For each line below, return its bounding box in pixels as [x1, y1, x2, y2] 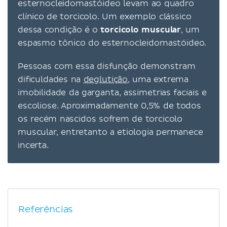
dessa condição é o [18, 24, 101, 35]
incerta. [18, 140, 49, 150]
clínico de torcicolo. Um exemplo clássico [18, 11, 192, 22]
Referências [18, 203, 73, 215]
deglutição [83, 74, 128, 85]
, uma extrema [128, 74, 189, 85]
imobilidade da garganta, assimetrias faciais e [18, 87, 207, 98]
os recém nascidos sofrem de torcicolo [18, 113, 183, 124]
